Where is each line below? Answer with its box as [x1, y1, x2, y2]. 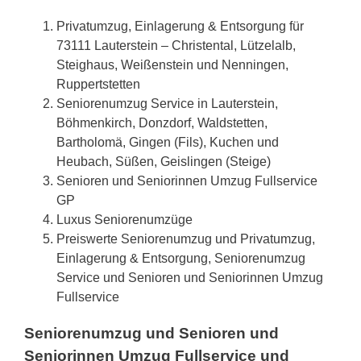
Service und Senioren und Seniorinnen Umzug [56, 271, 323, 285]
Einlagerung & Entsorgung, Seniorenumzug [56, 251, 305, 266]
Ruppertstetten [56, 77, 140, 92]
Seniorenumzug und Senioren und [24, 325, 279, 342]
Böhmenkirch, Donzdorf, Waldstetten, [56, 116, 268, 131]
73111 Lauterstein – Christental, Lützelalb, [56, 39, 296, 53]
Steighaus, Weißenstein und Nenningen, [56, 58, 288, 73]
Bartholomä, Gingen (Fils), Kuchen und [56, 135, 279, 150]
